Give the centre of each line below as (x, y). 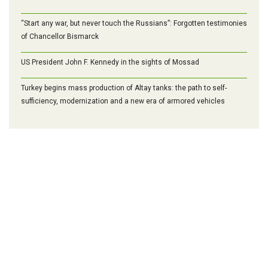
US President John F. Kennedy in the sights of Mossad (110, 62)
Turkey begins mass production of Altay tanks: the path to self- (124, 88)
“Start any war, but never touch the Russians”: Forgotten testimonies (134, 23)
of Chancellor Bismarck (60, 36)
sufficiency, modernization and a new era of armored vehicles (123, 101)
